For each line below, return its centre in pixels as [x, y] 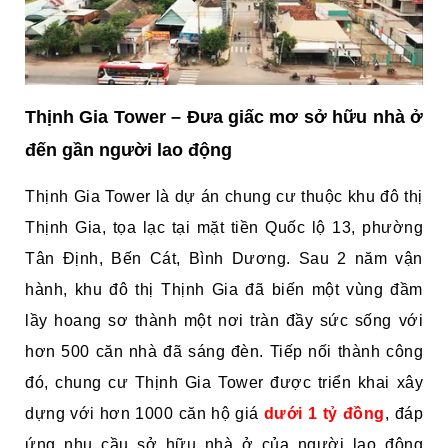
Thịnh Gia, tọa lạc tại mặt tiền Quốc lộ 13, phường [224, 228]
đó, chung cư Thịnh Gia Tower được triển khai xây [224, 383]
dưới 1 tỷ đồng [324, 414]
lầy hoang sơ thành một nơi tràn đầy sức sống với [224, 321]
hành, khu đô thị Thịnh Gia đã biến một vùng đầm [224, 290]
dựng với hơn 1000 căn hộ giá [144, 414]
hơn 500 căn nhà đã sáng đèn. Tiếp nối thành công [224, 352]
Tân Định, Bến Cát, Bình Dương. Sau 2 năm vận [224, 259]
